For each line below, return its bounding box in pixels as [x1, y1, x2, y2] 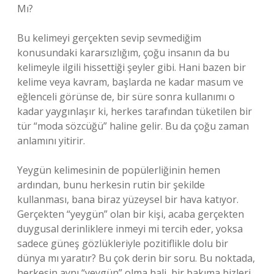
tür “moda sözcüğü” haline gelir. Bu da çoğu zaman [17, 119, 249, 133]
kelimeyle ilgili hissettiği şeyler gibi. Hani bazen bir [17, 61, 246, 74]
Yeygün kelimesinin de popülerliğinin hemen [17, 163, 220, 177]
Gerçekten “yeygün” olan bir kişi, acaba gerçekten [17, 207, 244, 221]
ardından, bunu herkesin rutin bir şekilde [17, 178, 205, 191]
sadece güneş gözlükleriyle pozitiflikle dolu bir [17, 237, 228, 250]
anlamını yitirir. [17, 134, 85, 147]
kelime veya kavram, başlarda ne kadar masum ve [17, 75, 243, 89]
